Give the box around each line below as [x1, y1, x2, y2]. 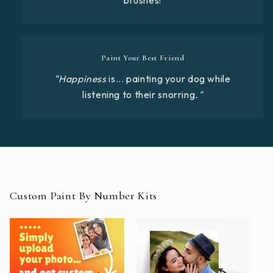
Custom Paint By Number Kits [9, 189, 157, 203]
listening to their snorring [82, 88, 196, 101]
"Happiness [54, 72, 107, 85]
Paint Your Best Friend [101, 53, 185, 63]
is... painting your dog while [106, 72, 231, 85]
